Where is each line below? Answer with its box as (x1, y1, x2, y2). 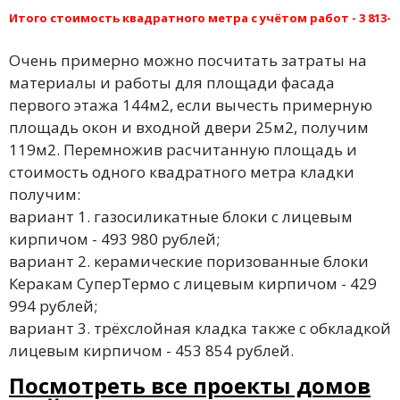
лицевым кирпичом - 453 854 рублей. (9, 340, 294, 361)
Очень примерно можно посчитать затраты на (9, 50, 367, 71)
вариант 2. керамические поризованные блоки (9, 251, 369, 271)
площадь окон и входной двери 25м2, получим (9, 117, 369, 137)
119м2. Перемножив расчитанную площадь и (9, 139, 357, 160)
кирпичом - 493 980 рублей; (9, 229, 220, 249)
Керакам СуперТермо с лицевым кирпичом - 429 (9, 273, 377, 294)
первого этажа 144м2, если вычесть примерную (9, 95, 372, 115)
